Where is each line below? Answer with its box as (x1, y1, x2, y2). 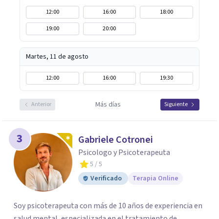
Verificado (90, 174, 122, 183)
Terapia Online (132, 174, 178, 183)
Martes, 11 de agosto (26, 52, 88, 62)
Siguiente (164, 100, 188, 109)
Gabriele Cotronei (78, 133, 153, 147)
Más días (95, 100, 121, 109)
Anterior (31, 100, 51, 109)
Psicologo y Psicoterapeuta (78, 147, 170, 158)
